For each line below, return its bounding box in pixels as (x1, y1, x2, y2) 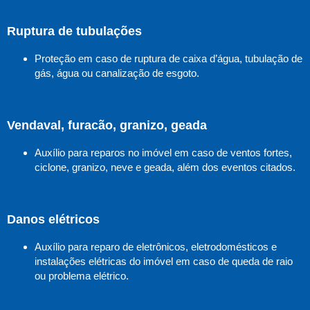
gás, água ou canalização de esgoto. (35, 67, 199, 80)
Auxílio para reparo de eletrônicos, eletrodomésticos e (35, 241, 277, 253)
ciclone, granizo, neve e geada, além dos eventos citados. (35, 161, 295, 174)
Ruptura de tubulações (7, 24, 142, 38)
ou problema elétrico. (35, 270, 129, 282)
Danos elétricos (7, 212, 100, 226)
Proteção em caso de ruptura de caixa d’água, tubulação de (35, 53, 302, 65)
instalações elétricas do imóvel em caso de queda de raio (35, 255, 293, 268)
